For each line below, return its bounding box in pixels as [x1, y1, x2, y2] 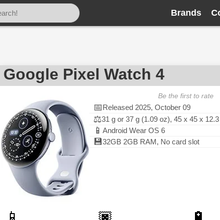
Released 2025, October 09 [103, 103, 191, 111]
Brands [171, 8, 201, 18]
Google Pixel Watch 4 [3, 65, 165, 83]
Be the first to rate [158, 92, 214, 100]
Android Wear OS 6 [103, 126, 165, 135]
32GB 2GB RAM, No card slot [103, 137, 199, 146]
